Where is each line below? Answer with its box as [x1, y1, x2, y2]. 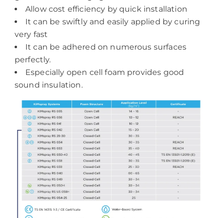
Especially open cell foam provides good [25, 68, 184, 77]
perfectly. [15, 55, 51, 65]
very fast [15, 30, 48, 39]
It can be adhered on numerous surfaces [25, 42, 187, 52]
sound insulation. [15, 80, 83, 90]
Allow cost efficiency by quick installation [25, 4, 187, 14]
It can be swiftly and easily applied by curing [25, 17, 200, 27]
